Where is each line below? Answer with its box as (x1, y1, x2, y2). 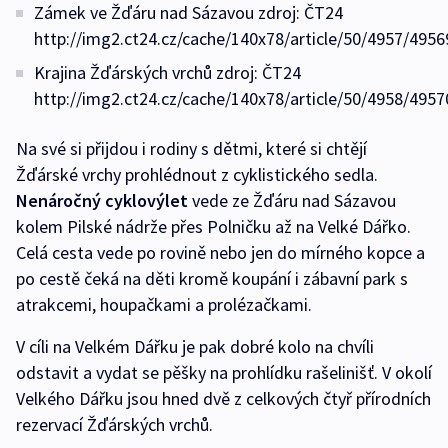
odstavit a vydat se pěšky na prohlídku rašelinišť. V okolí (16, 361, 432, 385)
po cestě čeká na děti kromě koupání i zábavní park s (16, 267, 408, 291)
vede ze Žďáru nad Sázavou (188, 189, 396, 213)
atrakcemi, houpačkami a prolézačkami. (16, 293, 312, 317)
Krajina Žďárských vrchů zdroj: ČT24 (34, 61, 301, 85)
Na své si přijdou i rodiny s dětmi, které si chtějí (16, 137, 367, 161)
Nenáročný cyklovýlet (16, 189, 188, 213)
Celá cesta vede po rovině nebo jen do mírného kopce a (16, 241, 425, 265)
